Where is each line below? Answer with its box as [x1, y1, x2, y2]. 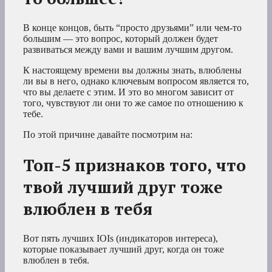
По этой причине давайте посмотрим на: [23, 129, 192, 140]
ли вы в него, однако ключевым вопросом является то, [23, 76, 249, 87]
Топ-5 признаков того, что [23, 154, 246, 176]
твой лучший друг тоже [23, 175, 223, 198]
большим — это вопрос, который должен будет [23, 33, 218, 44]
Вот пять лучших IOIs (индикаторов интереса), [23, 233, 218, 244]
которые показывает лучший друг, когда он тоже [23, 244, 224, 255]
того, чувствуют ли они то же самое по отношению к [23, 98, 243, 109]
